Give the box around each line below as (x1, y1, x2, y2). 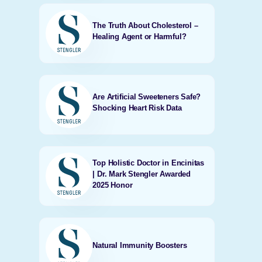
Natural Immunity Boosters (92, 240, 187, 250)
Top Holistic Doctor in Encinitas (92, 158, 204, 167)
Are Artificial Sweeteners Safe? (92, 92, 201, 101)
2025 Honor (92, 180, 133, 189)
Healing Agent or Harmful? (92, 32, 187, 41)
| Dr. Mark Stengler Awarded (92, 169, 191, 178)
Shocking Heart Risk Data (92, 104, 182, 112)
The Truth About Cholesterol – (92, 21, 198, 30)
